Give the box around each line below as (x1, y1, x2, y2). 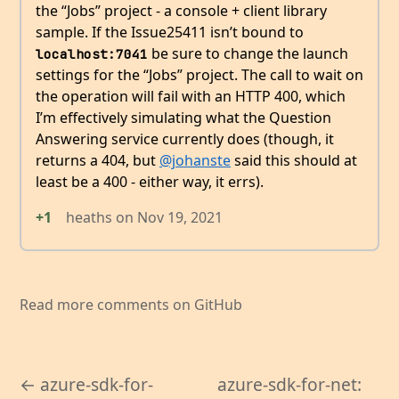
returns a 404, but (36, 151, 159, 171)
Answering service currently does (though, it (36, 129, 334, 150)
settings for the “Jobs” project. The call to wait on (36, 65, 363, 85)
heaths (66, 208, 112, 228)
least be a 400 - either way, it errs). (36, 172, 264, 192)
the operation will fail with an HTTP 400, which (36, 86, 346, 107)
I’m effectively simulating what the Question (36, 108, 331, 128)
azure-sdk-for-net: (217, 371, 362, 396)
